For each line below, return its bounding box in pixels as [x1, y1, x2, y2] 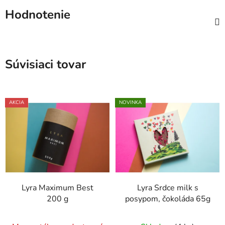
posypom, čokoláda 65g [125, 193, 210, 204]
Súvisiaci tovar [5, 56, 86, 73]
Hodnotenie [5, 7, 70, 23]
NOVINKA [119, 99, 142, 106]
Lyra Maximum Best [22, 182, 93, 193]
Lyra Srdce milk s [137, 182, 198, 193]
